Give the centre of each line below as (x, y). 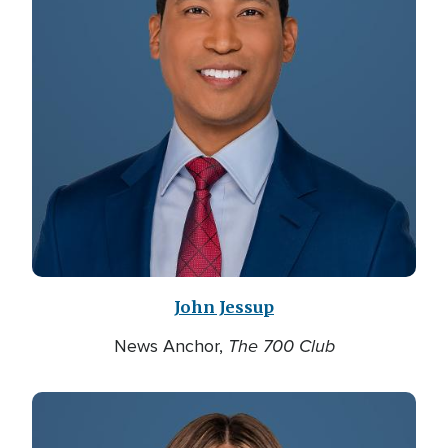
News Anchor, (170, 346)
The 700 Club (281, 346)
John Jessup (224, 307)
